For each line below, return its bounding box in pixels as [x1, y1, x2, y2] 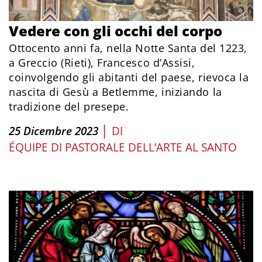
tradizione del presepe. [9, 99, 129, 114]
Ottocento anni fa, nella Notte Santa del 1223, [9, 41, 247, 56]
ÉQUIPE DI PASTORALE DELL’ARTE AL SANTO [9, 140, 237, 156]
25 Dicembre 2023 [9, 123, 98, 139]
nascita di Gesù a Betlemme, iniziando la [9, 85, 222, 99]
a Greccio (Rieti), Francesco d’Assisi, [9, 56, 195, 70]
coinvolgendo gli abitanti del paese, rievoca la [9, 70, 249, 85]
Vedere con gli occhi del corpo [9, 21, 222, 41]
